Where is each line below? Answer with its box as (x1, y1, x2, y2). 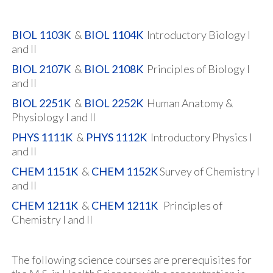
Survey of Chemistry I (158, 165, 260, 178)
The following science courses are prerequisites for (12, 253, 252, 266)
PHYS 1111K (12, 130, 73, 144)
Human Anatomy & (143, 96, 233, 110)
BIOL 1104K (84, 28, 143, 41)
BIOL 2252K (84, 96, 143, 110)
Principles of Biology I (143, 62, 250, 76)
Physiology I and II (12, 110, 96, 124)
